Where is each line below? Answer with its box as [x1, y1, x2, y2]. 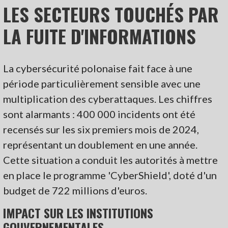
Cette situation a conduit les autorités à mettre [3, 153, 218, 166]
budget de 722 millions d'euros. [3, 184, 148, 196]
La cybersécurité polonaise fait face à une [3, 62, 193, 74]
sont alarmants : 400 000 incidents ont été [3, 107, 196, 120]
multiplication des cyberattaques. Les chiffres [3, 92, 213, 105]
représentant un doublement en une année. [3, 138, 198, 151]
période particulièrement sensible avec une [3, 77, 201, 90]
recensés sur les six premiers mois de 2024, [3, 123, 199, 135]
